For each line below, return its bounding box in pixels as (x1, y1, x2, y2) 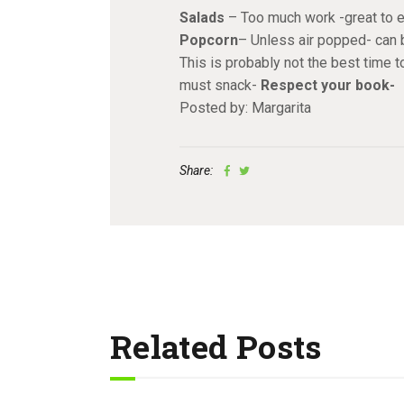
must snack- (179, 76, 261, 94)
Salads (179, 8, 225, 26)
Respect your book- (260, 76, 395, 94)
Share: (179, 162, 213, 178)
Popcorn (179, 31, 238, 49)
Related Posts (110, 324, 322, 368)
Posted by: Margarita (179, 98, 311, 116)
